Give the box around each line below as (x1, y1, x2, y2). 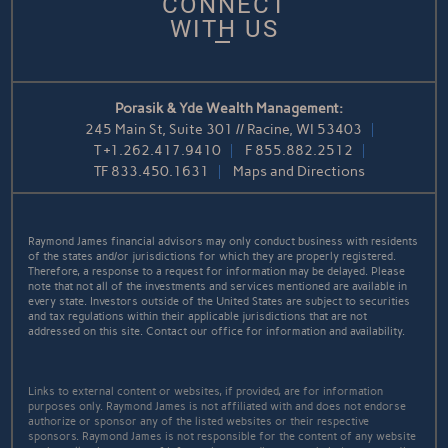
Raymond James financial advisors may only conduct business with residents (28, 235, 419, 248)
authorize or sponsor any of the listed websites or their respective (28, 415, 370, 428)
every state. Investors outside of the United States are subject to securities (28, 295, 411, 308)
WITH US (169, 15, 279, 43)
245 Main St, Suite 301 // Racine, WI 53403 (85, 121, 362, 138)
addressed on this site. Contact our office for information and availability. (28, 325, 406, 338)
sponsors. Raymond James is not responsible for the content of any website (28, 430, 417, 443)
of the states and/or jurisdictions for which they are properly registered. (28, 250, 397, 263)
